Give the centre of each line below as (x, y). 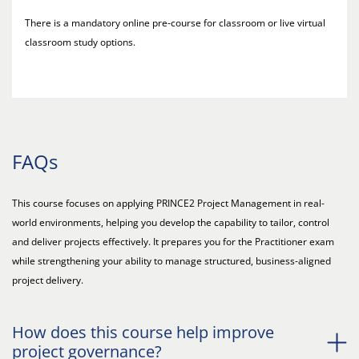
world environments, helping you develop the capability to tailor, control (171, 222)
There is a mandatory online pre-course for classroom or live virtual (175, 23)
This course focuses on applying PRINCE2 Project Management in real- (168, 203)
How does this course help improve (143, 332)
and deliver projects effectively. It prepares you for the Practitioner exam (173, 242)
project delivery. (50, 280)
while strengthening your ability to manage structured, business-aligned (171, 261)
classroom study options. (81, 42)
